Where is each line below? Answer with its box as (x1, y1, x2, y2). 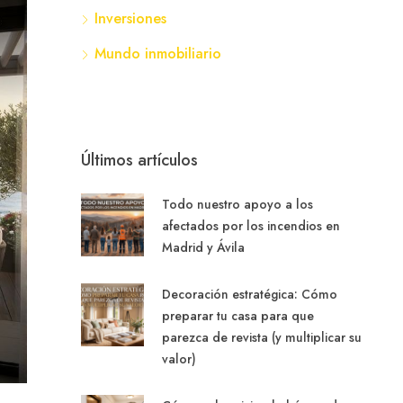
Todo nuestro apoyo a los (161, 195, 313, 213)
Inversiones (94, 8, 166, 29)
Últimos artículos (80, 148, 198, 172)
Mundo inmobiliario (94, 43, 221, 64)
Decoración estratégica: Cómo (161, 285, 337, 303)
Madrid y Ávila (161, 238, 245, 256)
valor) (161, 350, 196, 368)
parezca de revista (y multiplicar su (161, 328, 362, 346)
